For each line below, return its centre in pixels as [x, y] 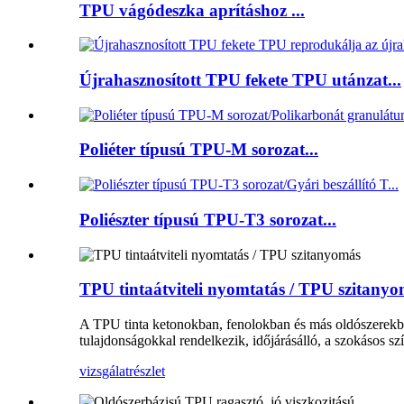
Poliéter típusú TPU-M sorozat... [199, 150]
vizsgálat [104, 372]
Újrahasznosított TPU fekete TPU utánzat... [240, 80]
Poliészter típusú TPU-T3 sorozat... [208, 219]
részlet [147, 372]
